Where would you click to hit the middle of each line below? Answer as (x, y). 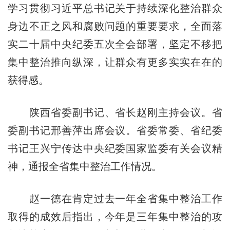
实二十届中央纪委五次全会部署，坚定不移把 (115, 44)
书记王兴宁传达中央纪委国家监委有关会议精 (115, 148)
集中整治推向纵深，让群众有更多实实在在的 (115, 62)
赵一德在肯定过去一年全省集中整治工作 (115, 198)
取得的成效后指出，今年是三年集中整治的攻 (115, 216)
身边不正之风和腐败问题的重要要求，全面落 (115, 26)
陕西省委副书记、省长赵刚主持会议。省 (115, 112)
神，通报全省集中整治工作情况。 (84, 166)
